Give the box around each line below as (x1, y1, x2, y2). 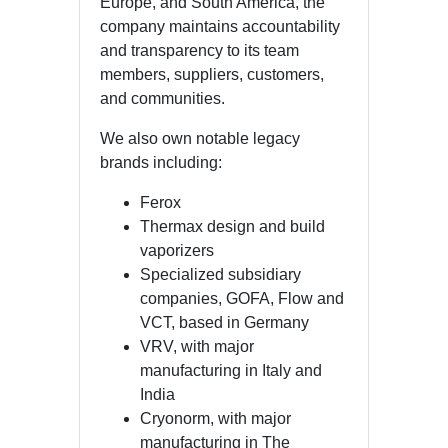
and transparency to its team (100, 41, 299, 59)
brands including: (100, 153, 222, 171)
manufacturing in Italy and (140, 361, 322, 379)
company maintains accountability (100, 17, 340, 35)
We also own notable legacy (100, 129, 300, 147)
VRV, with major (140, 337, 254, 355)
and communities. (100, 89, 225, 107)
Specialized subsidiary (140, 265, 301, 283)
